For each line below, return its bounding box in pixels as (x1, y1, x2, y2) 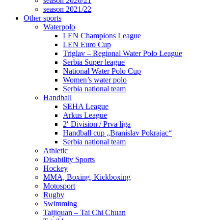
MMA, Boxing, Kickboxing (43, 173, 131, 181)
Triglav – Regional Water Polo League (63, 49, 182, 57)
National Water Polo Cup (63, 67, 141, 75)
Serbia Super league (63, 58, 125, 66)
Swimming (43, 199, 77, 208)
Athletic (43, 146, 68, 155)
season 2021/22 (43, 5, 91, 13)
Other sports (24, 14, 61, 22)
